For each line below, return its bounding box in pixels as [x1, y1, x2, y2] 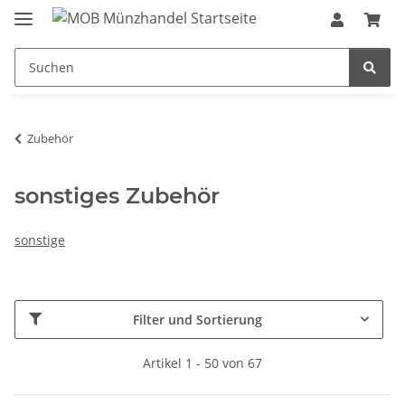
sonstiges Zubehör [14, 182, 220, 209]
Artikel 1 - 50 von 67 [143, 353, 262, 372]
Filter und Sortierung [133, 310, 262, 328]
